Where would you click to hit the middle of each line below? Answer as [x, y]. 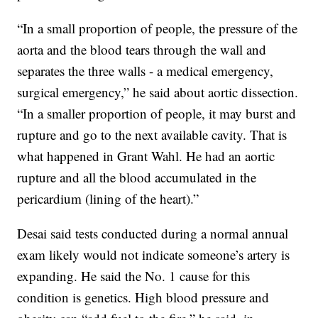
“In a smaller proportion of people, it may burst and [157, 114]
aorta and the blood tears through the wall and [142, 50]
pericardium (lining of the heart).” [108, 199]
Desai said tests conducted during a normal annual [153, 234]
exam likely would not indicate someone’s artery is [154, 255]
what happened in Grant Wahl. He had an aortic [146, 156]
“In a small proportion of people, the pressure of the [158, 28]
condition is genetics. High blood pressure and [143, 297]
